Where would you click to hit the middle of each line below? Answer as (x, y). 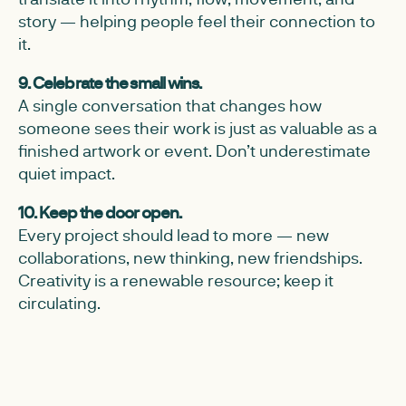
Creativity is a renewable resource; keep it (176, 280)
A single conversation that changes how (170, 105)
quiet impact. (67, 173)
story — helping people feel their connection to (197, 21)
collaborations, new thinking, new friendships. (190, 257)
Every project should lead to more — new (174, 235)
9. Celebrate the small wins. (110, 82)
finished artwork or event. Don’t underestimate (194, 150)
